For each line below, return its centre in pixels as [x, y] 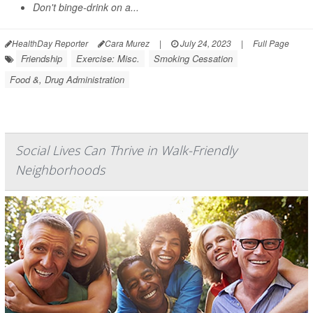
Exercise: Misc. [108, 58]
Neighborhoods [60, 170]
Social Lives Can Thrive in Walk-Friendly [126, 150]
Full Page [271, 43]
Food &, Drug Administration [67, 79]
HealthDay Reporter [50, 43]
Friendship [42, 58]
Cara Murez [127, 43]
